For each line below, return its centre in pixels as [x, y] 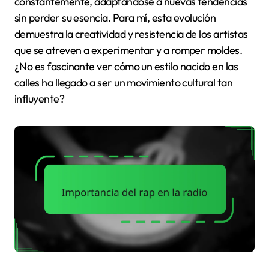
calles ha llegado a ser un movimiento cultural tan [123, 83]
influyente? [40, 99]
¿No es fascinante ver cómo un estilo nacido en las [126, 67]
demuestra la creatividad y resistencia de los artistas [131, 34]
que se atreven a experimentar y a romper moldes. [128, 50]
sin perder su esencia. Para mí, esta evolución [115, 18]
